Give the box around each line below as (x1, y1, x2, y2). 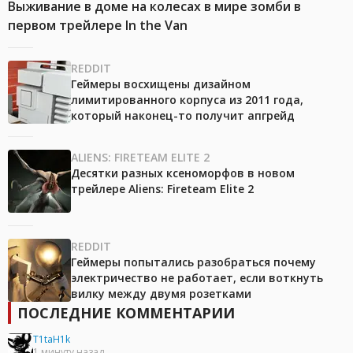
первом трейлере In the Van (8, 17, 188, 35)
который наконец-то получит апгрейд (71, 108, 295, 124)
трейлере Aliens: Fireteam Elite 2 (71, 181, 254, 197)
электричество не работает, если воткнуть (71, 270, 323, 286)
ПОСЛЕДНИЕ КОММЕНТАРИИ (17, 303, 235, 323)
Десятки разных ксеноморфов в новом (71, 165, 295, 181)
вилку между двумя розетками (71, 286, 251, 302)
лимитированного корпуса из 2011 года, (71, 92, 303, 108)
